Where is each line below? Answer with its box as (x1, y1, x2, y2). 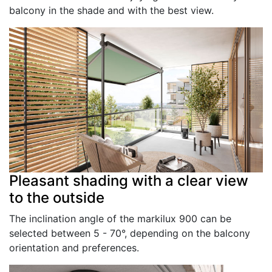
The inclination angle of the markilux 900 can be (9, 212, 231, 225)
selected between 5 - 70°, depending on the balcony (9, 226, 250, 239)
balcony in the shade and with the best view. (9, 4, 214, 17)
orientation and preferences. (9, 241, 139, 254)
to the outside (9, 188, 104, 206)
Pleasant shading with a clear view (9, 171, 248, 189)
